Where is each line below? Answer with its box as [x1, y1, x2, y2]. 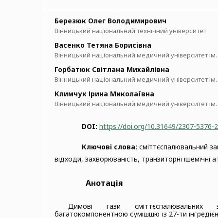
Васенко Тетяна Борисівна [54, 40, 151, 50]
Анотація [86, 177, 123, 188]
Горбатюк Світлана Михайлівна [54, 64, 169, 74]
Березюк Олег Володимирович [54, 16, 166, 25]
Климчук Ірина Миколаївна [54, 89, 154, 98]
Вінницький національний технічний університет [54, 26, 206, 35]
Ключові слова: [82, 142, 139, 151]
